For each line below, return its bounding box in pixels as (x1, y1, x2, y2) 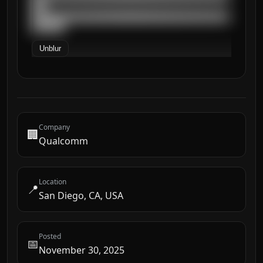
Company (39, 122, 70, 132)
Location (39, 177, 66, 187)
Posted (39, 231, 61, 241)
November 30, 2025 (39, 244, 124, 257)
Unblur (39, 44, 61, 53)
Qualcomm (39, 134, 88, 147)
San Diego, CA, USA (39, 189, 123, 202)
